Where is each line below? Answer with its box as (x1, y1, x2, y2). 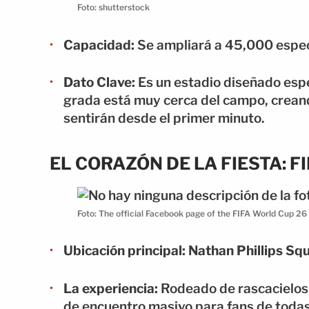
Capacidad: (63, 37, 134, 53)
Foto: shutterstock (77, 2, 150, 13)
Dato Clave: (63, 74, 135, 91)
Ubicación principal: (63, 243, 186, 259)
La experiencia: (63, 280, 158, 297)
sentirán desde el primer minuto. (63, 110, 265, 127)
